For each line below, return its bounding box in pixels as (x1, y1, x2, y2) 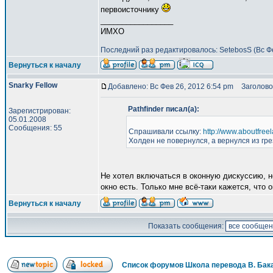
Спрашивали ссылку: (128, 127, 203, 136)
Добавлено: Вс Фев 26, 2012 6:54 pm (108, 82, 233, 91)
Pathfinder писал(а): (127, 105, 199, 113)
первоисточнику (101, 5, 161, 14)
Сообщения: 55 (9, 124, 62, 132)
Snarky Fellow (9, 81, 57, 90)
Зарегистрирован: (9, 107, 71, 115)
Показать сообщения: (148, 222, 225, 230)
